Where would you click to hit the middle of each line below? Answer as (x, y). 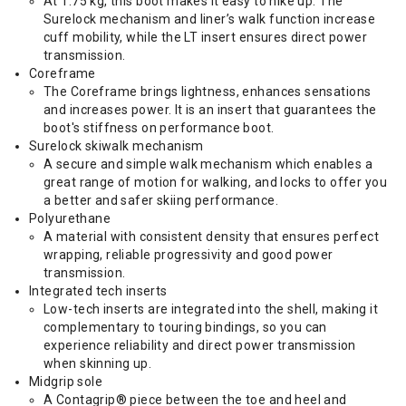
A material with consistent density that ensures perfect (212, 237)
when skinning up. (98, 363)
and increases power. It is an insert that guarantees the (210, 110)
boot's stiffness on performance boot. (159, 128)
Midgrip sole (66, 382)
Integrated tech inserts (98, 291)
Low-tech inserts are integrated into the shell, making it (211, 309)
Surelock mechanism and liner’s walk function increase (210, 19)
